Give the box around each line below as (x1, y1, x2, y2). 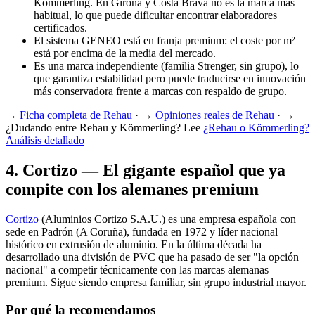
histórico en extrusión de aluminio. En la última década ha (6, 238, 262, 251)
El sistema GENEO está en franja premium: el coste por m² (34, 34, 295, 47)
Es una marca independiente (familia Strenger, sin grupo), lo (34, 60, 299, 72)
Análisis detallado (6, 134, 84, 147)
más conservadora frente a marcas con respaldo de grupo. (34, 85, 287, 98)
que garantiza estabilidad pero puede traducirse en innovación (34, 72, 306, 85)
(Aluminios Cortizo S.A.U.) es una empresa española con (39, 213, 296, 226)
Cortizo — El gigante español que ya (22, 161, 285, 180)
